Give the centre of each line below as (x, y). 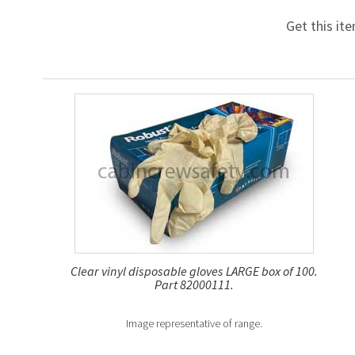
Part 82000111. (195, 284)
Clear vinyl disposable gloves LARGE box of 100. (195, 271)
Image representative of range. (195, 323)
